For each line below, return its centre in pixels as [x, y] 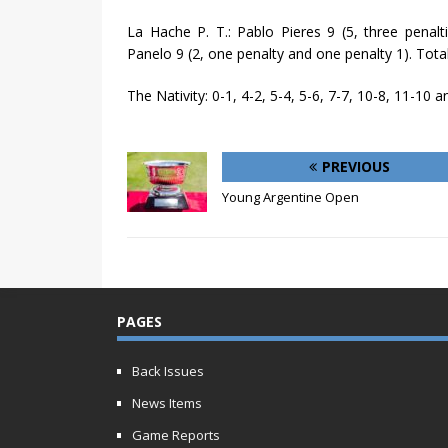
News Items [167, 403]
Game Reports [176, 435]
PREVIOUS [355, 167]
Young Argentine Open [290, 197]
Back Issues [168, 371]
